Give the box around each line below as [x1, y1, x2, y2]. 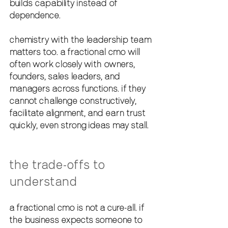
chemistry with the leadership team [9, 35, 154, 44]
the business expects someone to [9, 215, 145, 224]
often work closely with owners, [9, 59, 137, 69]
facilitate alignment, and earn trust [9, 108, 147, 118]
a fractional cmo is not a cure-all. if [9, 203, 146, 212]
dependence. [9, 10, 61, 20]
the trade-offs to [9, 157, 108, 172]
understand [9, 174, 77, 188]
